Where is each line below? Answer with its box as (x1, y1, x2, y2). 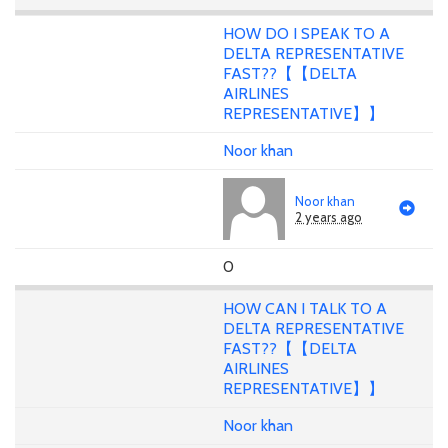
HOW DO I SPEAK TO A (223, 24, 390, 44)
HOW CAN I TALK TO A (223, 298, 387, 318)
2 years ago (295, 209, 362, 226)
